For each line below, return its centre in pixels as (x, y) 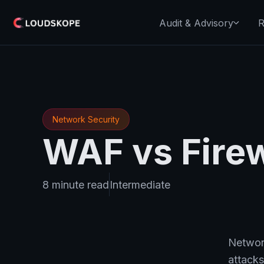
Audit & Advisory (196, 23)
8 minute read (76, 184)
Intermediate (140, 184)
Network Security (86, 119)
